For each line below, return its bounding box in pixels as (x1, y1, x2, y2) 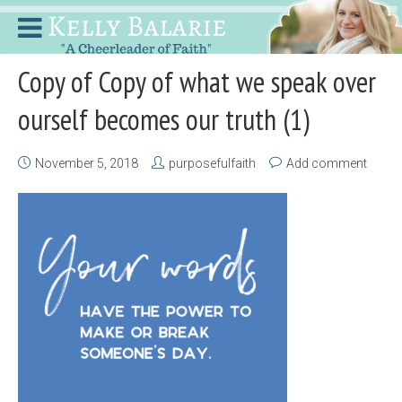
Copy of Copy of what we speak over (18, 63, 376, 100)
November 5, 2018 (35, 156, 138, 170)
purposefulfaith (169, 156, 256, 170)
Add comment (286, 156, 367, 170)
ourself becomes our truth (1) (18, 100, 310, 138)
